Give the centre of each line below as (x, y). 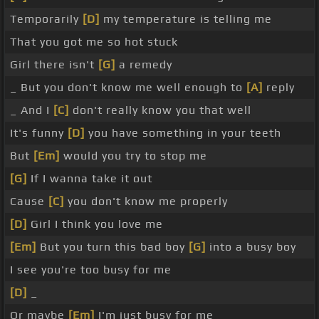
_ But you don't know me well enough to (128, 88)
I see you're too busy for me (91, 270)
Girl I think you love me (95, 224)
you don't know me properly (146, 202)
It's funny (39, 133)
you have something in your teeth (183, 133)
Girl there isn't (54, 65)
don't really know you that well (160, 110)
